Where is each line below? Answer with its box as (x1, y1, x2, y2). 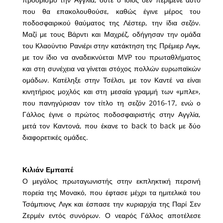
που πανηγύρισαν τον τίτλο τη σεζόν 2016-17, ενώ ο (22, 98, 201, 108)
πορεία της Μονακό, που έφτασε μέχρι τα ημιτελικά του (22, 188, 201, 198)
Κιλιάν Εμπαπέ (22, 165, 73, 175)
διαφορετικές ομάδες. (22, 132, 88, 142)
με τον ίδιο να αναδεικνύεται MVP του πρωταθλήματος (22, 52, 201, 62)
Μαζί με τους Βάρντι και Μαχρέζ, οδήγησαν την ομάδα (22, 29, 201, 39)
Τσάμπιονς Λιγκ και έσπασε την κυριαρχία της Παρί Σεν (22, 199, 201, 209)
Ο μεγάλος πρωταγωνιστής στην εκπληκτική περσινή (22, 176, 201, 186)
